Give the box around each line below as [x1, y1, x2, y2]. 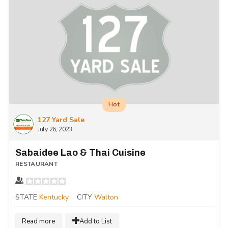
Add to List [79, 217, 112, 226]
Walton [94, 192, 118, 203]
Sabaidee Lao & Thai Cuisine [15, 148, 146, 158]
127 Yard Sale [38, 115, 84, 125]
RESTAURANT [15, 160, 58, 168]
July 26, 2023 [38, 125, 73, 134]
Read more [22, 217, 55, 226]
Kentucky [39, 192, 69, 203]
